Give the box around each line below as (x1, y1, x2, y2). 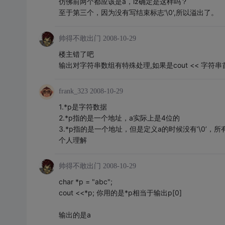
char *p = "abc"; (58, 177, 113, 186)
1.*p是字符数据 (58, 102, 107, 111)
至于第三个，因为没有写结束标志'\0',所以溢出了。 (58, 8, 218, 17)
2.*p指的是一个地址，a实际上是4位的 (58, 114, 180, 122)
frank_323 (58, 87, 88, 95)
